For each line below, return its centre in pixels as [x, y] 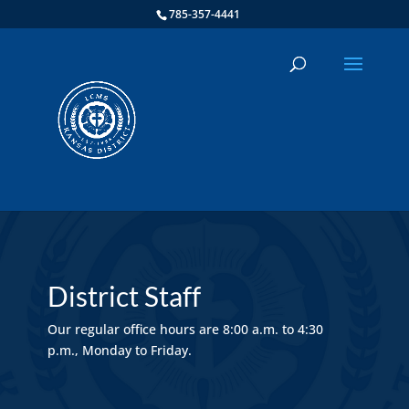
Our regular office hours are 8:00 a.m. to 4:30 [185, 329]
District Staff [124, 296]
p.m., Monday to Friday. [119, 350]
